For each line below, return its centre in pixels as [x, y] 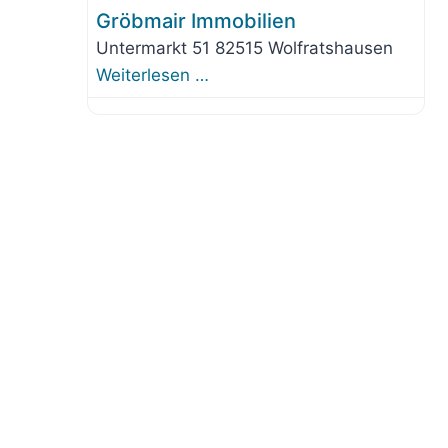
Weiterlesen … [152, 75]
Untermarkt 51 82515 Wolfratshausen [244, 48]
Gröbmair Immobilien [196, 21]
